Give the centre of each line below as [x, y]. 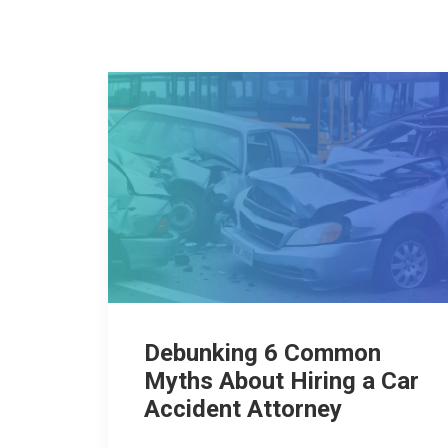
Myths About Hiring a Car [281, 381]
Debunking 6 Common [262, 353]
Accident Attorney [243, 409]
